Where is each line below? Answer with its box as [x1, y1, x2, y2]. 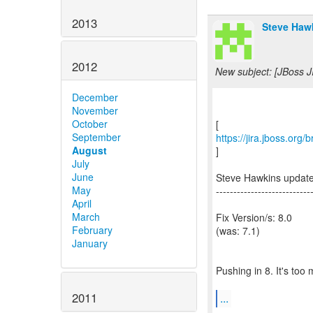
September [72, 129, 121, 144]
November [72, 103, 118, 117]
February [72, 222, 112, 237]
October [72, 116, 108, 131]
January [72, 235, 108, 250]
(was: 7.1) [216, 224, 260, 238]
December [72, 89, 118, 104]
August [72, 143, 107, 157]
